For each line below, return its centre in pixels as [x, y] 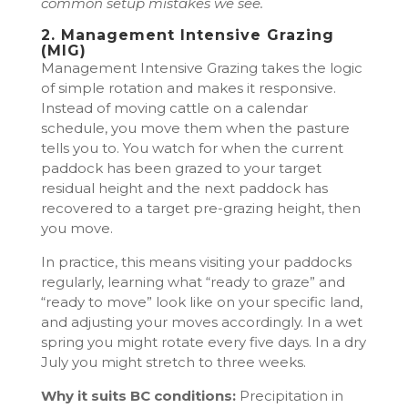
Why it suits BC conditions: [138, 396]
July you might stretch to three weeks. [173, 362]
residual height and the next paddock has [184, 189]
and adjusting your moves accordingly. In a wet [201, 322]
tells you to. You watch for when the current [192, 148]
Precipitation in [289, 396]
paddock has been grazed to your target [181, 168]
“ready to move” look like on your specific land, [201, 302]
